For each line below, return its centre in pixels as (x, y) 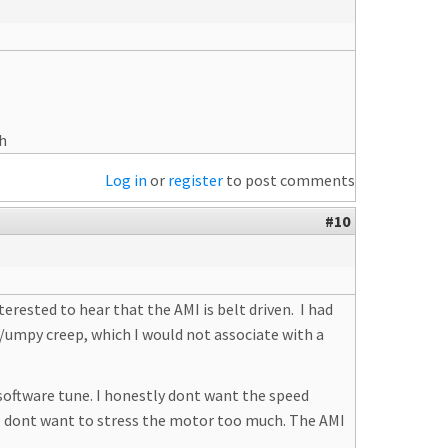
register (195, 180)
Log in (126, 180)
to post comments (289, 180)
